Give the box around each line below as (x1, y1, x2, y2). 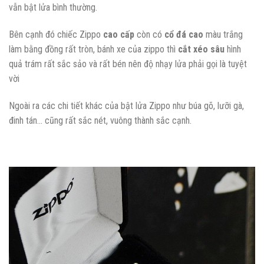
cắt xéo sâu (178, 43, 225, 55)
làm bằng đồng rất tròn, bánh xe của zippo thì (9, 43, 178, 55)
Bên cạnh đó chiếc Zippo (9, 28, 103, 40)
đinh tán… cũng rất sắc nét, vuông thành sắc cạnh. (9, 114, 192, 126)
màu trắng (203, 28, 243, 40)
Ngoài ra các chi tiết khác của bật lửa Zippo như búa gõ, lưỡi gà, (9, 100, 244, 111)
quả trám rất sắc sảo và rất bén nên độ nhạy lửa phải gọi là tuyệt (9, 58, 247, 70)
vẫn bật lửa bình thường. (9, 2, 97, 14)
